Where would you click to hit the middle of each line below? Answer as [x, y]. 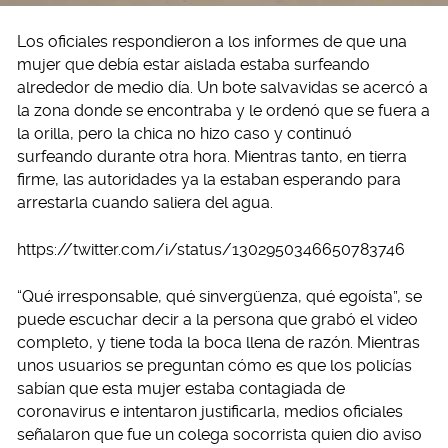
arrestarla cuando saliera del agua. [145, 202]
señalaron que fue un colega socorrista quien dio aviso [219, 434]
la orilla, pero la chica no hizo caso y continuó [184, 133]
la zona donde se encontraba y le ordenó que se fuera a [223, 110]
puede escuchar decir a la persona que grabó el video [217, 319]
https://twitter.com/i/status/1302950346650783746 [211, 249]
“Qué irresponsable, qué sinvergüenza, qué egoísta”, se [219, 296]
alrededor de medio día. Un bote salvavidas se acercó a [222, 87]
